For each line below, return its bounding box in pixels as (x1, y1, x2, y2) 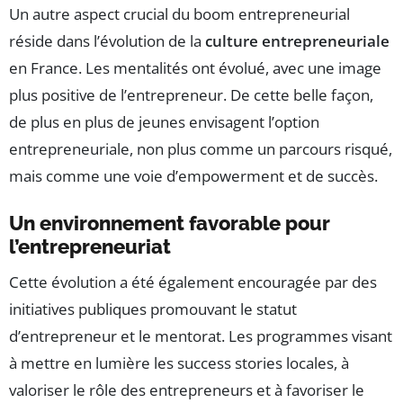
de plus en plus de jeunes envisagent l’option (9, 111, 319, 132)
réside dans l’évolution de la (9, 30, 205, 51)
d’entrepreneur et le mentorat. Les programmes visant (9, 325, 392, 346)
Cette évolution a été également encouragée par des (9, 271, 377, 292)
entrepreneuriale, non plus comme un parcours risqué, (9, 138, 392, 159)
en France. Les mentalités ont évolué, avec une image (9, 57, 381, 78)
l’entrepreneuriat (9, 234, 171, 258)
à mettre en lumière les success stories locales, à (9, 352, 349, 373)
